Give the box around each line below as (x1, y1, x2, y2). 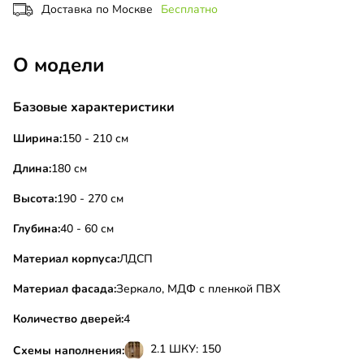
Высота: (13, 191, 57, 207)
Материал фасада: (13, 281, 116, 297)
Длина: (13, 161, 51, 177)
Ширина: (13, 131, 62, 147)
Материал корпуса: (13, 251, 119, 267)
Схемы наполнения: (13, 342, 124, 358)
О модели (13, 52, 105, 79)
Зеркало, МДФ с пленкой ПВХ (116, 281, 280, 297)
